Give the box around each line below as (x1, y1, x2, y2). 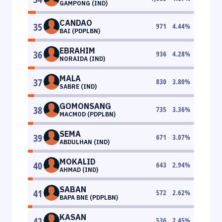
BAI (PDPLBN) (59, 27, 100, 35)
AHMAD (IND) (59, 166, 98, 173)
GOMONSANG (59, 101, 111, 111)
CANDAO (59, 17, 92, 28)
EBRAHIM (59, 45, 95, 55)
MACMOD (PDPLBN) (59, 110, 115, 118)
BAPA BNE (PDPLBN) (59, 193, 118, 201)
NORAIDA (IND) (59, 55, 105, 62)
